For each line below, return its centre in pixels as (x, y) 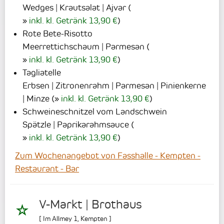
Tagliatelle (42, 72)
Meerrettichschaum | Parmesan (83, 46)
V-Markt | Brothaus (90, 205)
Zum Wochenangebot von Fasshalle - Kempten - (108, 155)
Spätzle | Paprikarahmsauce (76, 124)
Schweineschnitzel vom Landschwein (95, 111)
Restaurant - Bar (47, 168)
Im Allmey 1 (60, 219)
